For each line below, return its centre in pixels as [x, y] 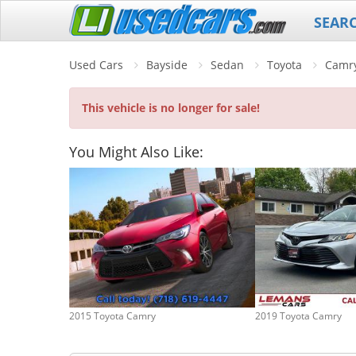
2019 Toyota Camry [298, 315]
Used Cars [96, 65]
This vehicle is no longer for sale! [171, 108]
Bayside [167, 65]
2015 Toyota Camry [112, 315]
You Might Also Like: [136, 152]
